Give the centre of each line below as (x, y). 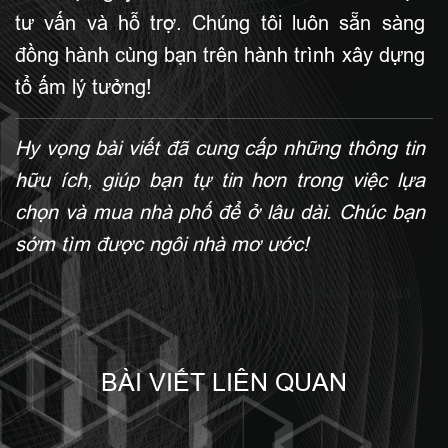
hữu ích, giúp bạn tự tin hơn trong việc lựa (220, 180)
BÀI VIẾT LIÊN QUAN (224, 382)
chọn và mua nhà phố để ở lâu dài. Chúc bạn (220, 212)
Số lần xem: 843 (359, 294)
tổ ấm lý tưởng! (83, 87)
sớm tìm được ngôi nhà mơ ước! (162, 244)
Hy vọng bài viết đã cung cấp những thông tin (220, 148)
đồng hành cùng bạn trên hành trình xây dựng (220, 55)
